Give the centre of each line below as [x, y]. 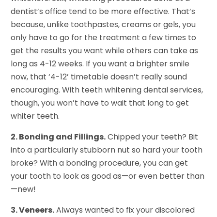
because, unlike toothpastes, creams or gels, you [103, 25]
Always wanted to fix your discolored [125, 210]
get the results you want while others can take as [105, 51]
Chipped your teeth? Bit [152, 137]
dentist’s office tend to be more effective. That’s [103, 12]
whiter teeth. [35, 116]
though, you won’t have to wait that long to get [100, 103]
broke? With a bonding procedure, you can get [100, 163]
